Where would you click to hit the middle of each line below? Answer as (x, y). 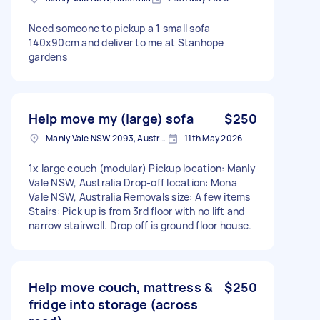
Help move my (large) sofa (111, 118)
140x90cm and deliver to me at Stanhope (126, 42)
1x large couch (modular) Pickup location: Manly (142, 168)
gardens (48, 56)
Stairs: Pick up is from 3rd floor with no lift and (137, 211)
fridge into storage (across (114, 304)
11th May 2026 (214, 138)
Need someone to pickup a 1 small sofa (120, 28)
